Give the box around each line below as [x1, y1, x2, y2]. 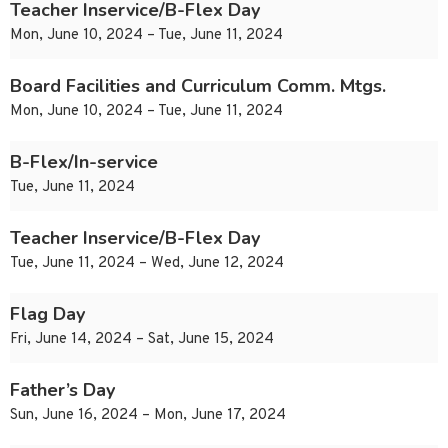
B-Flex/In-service [10, 150, 158, 175]
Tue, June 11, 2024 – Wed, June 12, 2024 [10, 254, 284, 274]
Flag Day [10, 302, 85, 327]
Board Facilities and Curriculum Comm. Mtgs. [10, 74, 386, 99]
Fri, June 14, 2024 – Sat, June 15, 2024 [10, 330, 274, 350]
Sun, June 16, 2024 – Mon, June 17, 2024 [10, 406, 286, 426]
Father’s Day [10, 378, 115, 403]
